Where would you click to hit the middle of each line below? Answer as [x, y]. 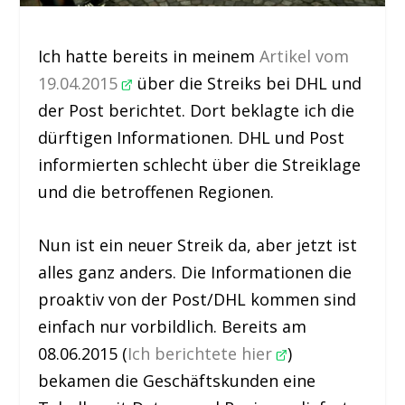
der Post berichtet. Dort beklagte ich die [197, 111]
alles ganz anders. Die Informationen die [195, 273]
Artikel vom [305, 57]
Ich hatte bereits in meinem [149, 57]
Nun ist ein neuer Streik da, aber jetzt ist [198, 245]
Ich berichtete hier [202, 354]
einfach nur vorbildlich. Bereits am [173, 327]
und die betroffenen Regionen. [156, 192]
